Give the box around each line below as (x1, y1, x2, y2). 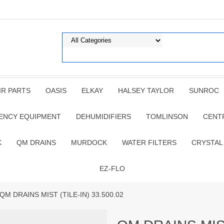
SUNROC (188, 86, 219, 94)
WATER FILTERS (121, 138, 176, 146)
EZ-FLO (99, 164, 125, 172)
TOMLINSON (146, 112, 188, 120)
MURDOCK (70, 138, 107, 146)
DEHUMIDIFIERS (76, 112, 131, 120)
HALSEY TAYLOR (117, 86, 174, 94)
